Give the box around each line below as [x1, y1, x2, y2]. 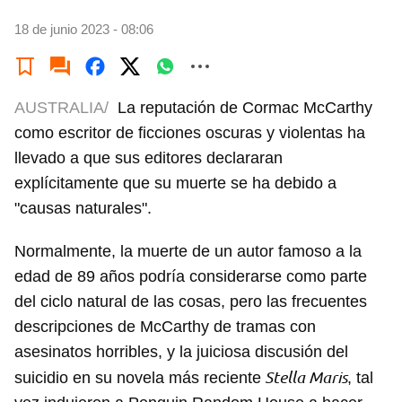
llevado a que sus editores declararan [14, 149, 283, 168]
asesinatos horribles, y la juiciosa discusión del [14, 343, 348, 362]
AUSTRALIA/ [14, 99, 109, 118]
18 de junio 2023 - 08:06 [14, 22, 153, 38]
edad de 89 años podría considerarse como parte [14, 267, 367, 286]
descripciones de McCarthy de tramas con [14, 318, 316, 336]
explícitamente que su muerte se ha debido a [14, 174, 336, 193]
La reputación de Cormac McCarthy [118, 99, 372, 118]
